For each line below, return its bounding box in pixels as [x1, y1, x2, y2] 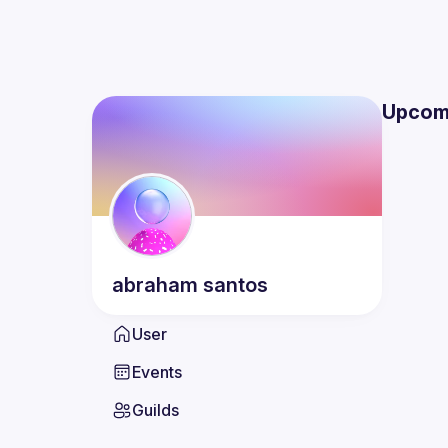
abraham [112, 273, 198, 297]
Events [132, 362, 182, 382]
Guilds [132, 400, 179, 420]
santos [203, 273, 268, 297]
